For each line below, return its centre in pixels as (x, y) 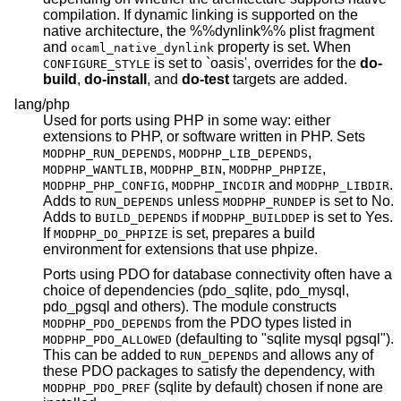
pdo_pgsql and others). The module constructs (279, 306)
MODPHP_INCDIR (218, 185)
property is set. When (284, 47)
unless (198, 200)
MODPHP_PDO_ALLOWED (107, 339)
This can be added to (111, 354)
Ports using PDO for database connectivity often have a (218, 274)
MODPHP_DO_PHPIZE (111, 234)
